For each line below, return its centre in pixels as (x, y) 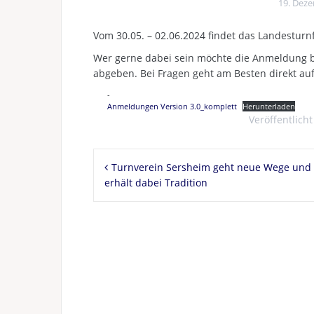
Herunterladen (269, 107)
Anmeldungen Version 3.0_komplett (172, 107)
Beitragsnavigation (166, 158)
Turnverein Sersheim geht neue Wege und (211, 168)
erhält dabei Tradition (156, 183)
